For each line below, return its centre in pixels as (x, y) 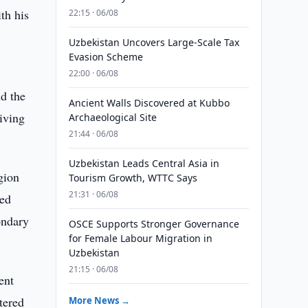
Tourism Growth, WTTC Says (133, 178)
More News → (99, 300)
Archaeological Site (112, 117)
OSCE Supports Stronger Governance (154, 224)
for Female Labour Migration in (140, 238)
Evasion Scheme (106, 57)
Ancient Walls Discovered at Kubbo (149, 103)
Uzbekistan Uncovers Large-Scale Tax (154, 42)
